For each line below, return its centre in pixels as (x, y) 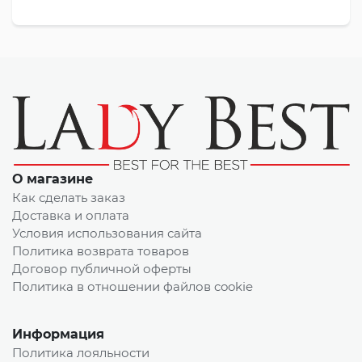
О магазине (53, 179)
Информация (58, 335)
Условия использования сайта (107, 234)
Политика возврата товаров (101, 251)
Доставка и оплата (71, 216)
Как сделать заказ (69, 198)
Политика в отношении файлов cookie (133, 287)
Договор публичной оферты (102, 269)
